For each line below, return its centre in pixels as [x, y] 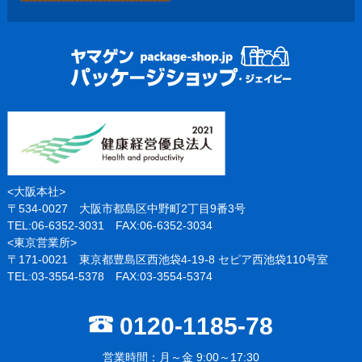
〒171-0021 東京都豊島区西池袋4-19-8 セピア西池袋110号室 [167, 260]
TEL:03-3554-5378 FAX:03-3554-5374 [109, 277]
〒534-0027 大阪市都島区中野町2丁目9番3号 [126, 209]
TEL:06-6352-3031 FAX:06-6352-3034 [109, 226]
